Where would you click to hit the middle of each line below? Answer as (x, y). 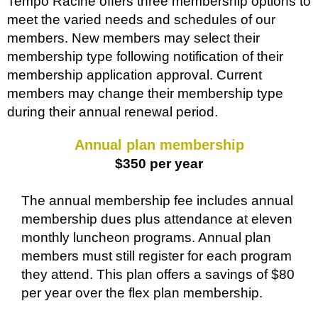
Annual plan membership (159, 145)
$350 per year (159, 164)
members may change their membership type (145, 94)
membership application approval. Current (135, 75)
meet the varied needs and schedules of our (141, 20)
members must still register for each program (157, 256)
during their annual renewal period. (114, 112)
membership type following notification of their (145, 57)
